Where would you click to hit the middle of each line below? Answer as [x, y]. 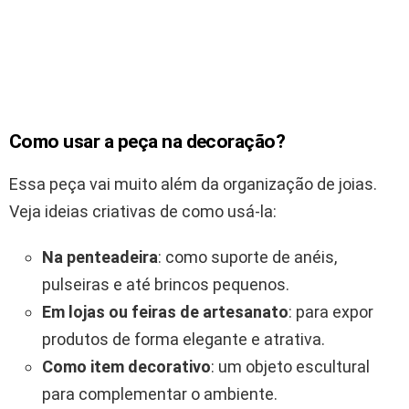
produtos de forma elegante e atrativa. [184, 340]
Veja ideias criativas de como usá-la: [143, 212]
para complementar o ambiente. [160, 394]
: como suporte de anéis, [247, 257]
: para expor [331, 312]
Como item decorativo [126, 367]
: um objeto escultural [290, 367]
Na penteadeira [100, 257]
